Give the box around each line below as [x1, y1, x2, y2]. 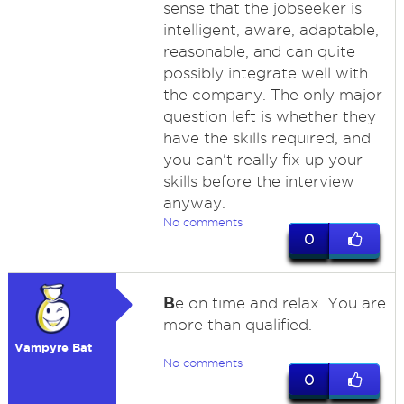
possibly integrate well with [162, 65, 368, 81]
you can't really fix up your [162, 151, 363, 168]
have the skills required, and [162, 130, 371, 146]
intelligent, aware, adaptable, [162, 22, 379, 38]
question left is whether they [162, 108, 376, 124]
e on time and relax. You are [174, 295, 386, 311]
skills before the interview [162, 173, 354, 189]
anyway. [162, 195, 225, 211]
